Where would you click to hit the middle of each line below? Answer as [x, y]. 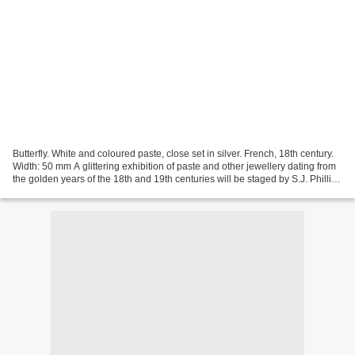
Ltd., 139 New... [46, 191]
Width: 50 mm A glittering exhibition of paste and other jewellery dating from [174, 166]
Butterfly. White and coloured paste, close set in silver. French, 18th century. [173, 153]
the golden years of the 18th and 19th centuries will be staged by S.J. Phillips [177, 179]
